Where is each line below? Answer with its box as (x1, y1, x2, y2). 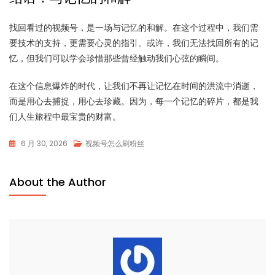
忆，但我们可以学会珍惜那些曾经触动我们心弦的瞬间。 (9, 52, 224, 64)
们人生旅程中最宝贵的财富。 (9, 110, 121, 122)
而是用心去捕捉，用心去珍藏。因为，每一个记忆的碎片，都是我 (9, 95, 258, 107)
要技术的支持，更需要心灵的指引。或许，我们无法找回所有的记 (9, 37, 258, 48)
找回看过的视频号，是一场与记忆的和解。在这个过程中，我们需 (9, 21, 258, 33)
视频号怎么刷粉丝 (85, 138, 144, 149)
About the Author (9, 174, 106, 190)
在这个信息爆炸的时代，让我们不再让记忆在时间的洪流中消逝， (9, 80, 258, 91)
